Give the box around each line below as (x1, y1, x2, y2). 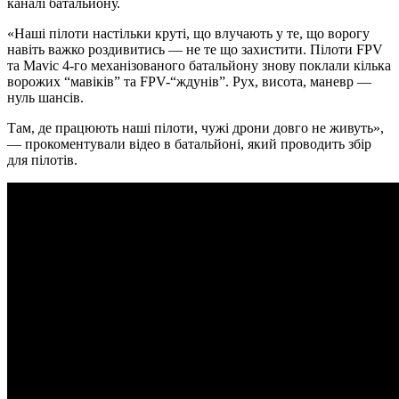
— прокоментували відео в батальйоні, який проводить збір (7, 136, 371, 152)
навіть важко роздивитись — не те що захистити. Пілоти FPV (7, 42, 383, 58)
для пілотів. (7, 152, 77, 168)
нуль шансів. (7, 90, 84, 106)
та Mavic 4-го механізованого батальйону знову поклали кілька (7, 58, 391, 74)
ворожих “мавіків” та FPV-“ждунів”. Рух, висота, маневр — (7, 74, 371, 90)
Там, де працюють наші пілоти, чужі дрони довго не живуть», (7, 120, 384, 136)
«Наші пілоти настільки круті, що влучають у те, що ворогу (7, 26, 370, 42)
